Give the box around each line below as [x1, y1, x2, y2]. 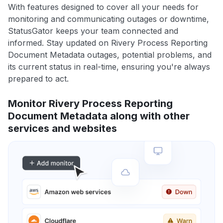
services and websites [8, 122, 117, 134]
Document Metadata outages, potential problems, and [8, 49, 212, 60]
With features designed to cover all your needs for [8, 1, 199, 12]
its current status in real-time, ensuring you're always [8, 61, 210, 72]
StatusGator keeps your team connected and [8, 25, 178, 36]
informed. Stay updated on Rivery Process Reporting [8, 37, 208, 48]
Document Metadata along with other [8, 110, 190, 122]
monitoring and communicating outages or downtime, [8, 13, 209, 24]
